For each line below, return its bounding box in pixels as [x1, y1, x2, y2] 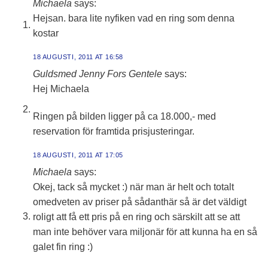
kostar [33, 28, 59, 38]
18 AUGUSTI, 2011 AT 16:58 [33, 53, 123, 60]
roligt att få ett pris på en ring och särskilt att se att [33, 212, 240, 223]
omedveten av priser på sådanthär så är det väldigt [33, 197, 246, 208]
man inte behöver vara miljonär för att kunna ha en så [33, 227, 257, 237]
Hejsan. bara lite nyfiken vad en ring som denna [33, 13, 234, 23]
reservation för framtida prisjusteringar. [33, 126, 194, 136]
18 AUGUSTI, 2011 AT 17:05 [33, 151, 123, 159]
